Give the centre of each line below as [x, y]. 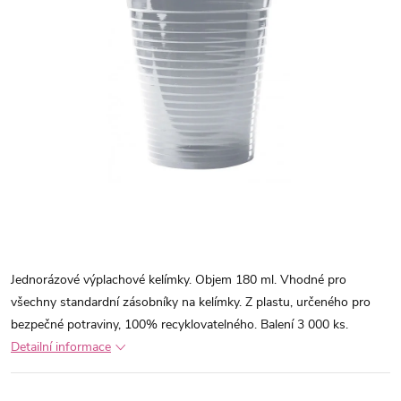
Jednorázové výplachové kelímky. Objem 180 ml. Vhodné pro [179, 280]
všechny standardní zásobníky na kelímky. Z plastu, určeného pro [191, 302]
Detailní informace [61, 347]
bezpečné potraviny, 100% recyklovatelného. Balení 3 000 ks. [179, 324]
